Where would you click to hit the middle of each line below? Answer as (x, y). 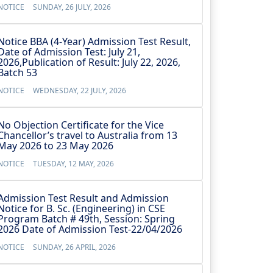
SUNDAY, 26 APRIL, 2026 (74, 247)
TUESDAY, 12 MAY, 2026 (73, 164)
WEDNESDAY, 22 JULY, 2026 (80, 90)
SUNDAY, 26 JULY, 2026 (72, 7)
